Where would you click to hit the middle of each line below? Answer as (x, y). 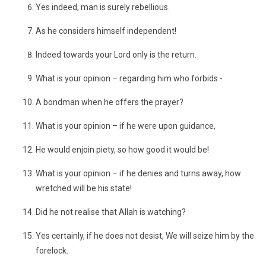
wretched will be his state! (84, 188)
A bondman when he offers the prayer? (110, 102)
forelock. (52, 251)
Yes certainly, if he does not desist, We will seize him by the (145, 236)
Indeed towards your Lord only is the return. (116, 55)
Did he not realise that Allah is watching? (111, 212)
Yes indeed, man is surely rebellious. (103, 7)
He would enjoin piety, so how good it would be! (122, 150)
